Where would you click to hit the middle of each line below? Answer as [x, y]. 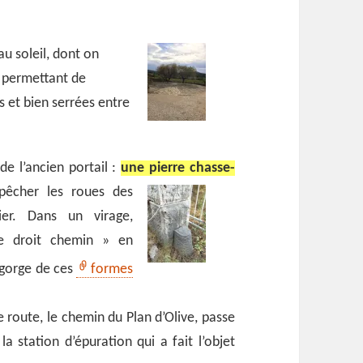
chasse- [212, 168]
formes [111, 269]
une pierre [155, 168]
